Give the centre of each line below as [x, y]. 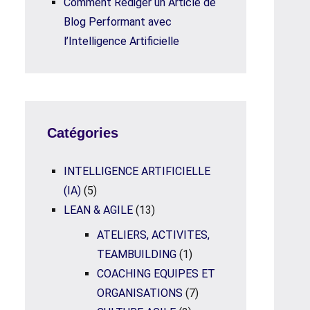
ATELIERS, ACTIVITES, [153, 235]
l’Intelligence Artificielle [121, 41]
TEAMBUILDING [137, 254]
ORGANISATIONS [140, 293]
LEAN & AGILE [98, 210]
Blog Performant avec [118, 22]
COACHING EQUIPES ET [156, 274]
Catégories [83, 133]
